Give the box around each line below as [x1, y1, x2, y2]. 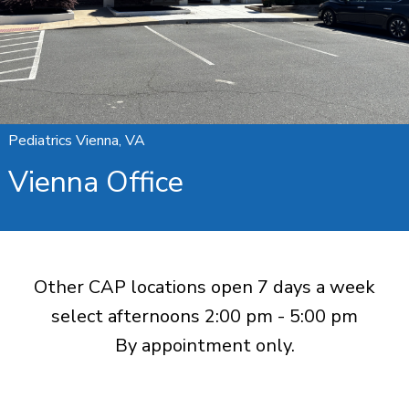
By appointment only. [114, 333, 295, 358]
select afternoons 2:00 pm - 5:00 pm [51, 304, 358, 329]
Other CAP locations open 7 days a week [34, 275, 375, 299]
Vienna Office [8, 163, 184, 202]
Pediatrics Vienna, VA [8, 131, 145, 151]
